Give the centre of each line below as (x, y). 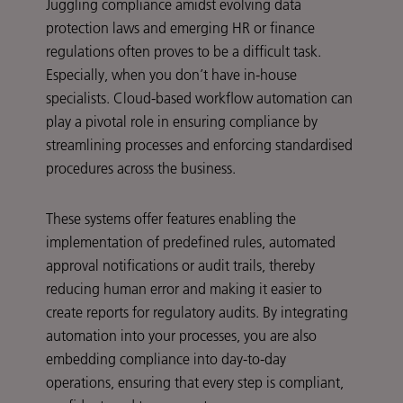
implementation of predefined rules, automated (191, 242)
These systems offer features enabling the (171, 219)
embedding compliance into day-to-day (166, 359)
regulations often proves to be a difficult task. (184, 52)
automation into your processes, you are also (181, 336)
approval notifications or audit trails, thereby (180, 266)
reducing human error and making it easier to (184, 289)
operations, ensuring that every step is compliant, (195, 383)
